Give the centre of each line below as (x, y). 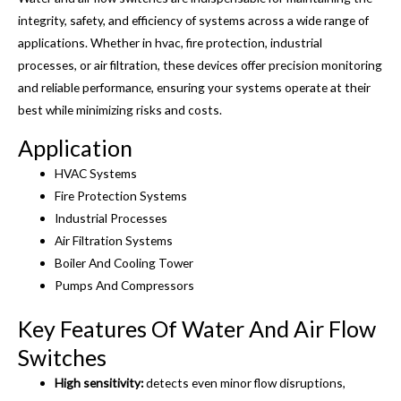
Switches (62, 358)
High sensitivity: (101, 383)
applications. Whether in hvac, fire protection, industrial (170, 43)
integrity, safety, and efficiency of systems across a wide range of (193, 21)
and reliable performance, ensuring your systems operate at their (194, 88)
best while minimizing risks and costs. (120, 110)
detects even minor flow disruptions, (246, 383)
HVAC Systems (96, 173)
